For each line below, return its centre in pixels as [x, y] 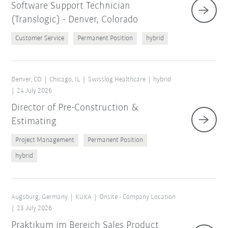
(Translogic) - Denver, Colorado [75, 20]
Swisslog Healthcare [117, 80]
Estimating [34, 122]
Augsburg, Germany [40, 197]
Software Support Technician [71, 6]
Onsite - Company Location [138, 197]
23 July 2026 [35, 209]
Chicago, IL [65, 80]
